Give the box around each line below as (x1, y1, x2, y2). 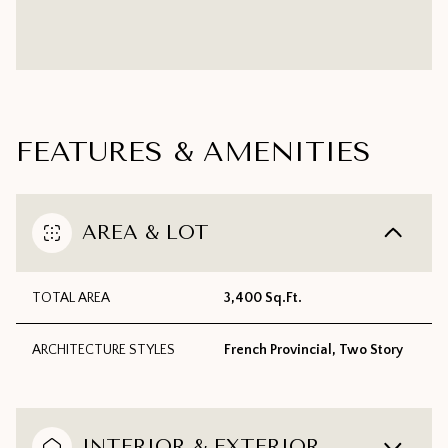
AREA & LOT (82, 221, 209, 245)
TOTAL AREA (32, 290, 110, 307)
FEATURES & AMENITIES (16, 135, 371, 169)
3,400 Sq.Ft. (224, 290, 302, 307)
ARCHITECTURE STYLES (32, 342, 175, 359)
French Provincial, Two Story (224, 342, 403, 359)
